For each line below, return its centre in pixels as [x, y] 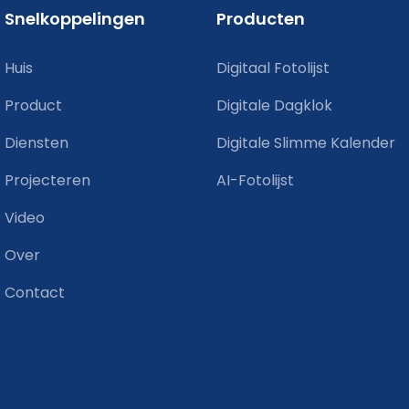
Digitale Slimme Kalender [306, 142]
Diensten [37, 142]
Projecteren [47, 180]
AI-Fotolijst [256, 180]
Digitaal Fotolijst [273, 68]
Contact [35, 292]
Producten [261, 18]
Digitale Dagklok [275, 105]
